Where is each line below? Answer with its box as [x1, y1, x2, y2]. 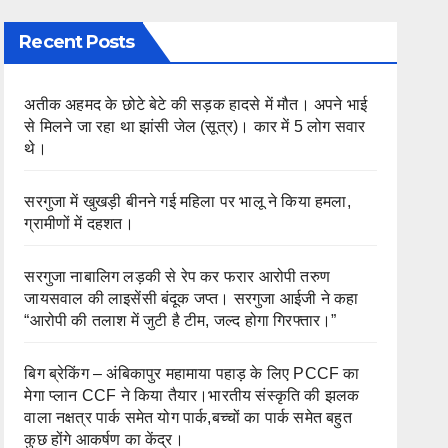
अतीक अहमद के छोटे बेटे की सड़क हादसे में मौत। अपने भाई [24, 95, 368, 113]
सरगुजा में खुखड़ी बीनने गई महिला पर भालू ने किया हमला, [24, 192, 351, 210]
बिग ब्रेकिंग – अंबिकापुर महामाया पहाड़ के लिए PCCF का [24, 364, 360, 382]
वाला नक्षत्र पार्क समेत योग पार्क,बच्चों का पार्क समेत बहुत [24, 408, 352, 426]
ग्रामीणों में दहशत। [24, 214, 134, 232]
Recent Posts [19, 30, 135, 53]
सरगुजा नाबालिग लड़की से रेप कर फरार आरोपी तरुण [24, 267, 330, 285]
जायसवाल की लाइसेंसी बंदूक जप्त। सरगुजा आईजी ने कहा [24, 289, 359, 307]
